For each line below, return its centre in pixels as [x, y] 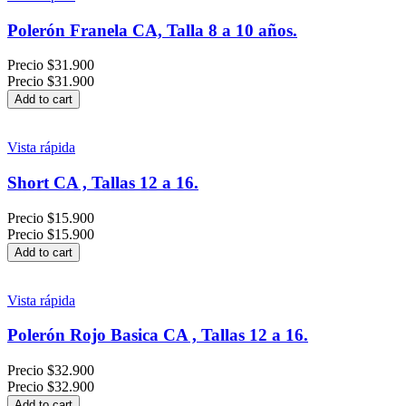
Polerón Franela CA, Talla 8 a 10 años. [152, 30]
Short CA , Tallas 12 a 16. [103, 182]
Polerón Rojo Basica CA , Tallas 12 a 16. [158, 335]
